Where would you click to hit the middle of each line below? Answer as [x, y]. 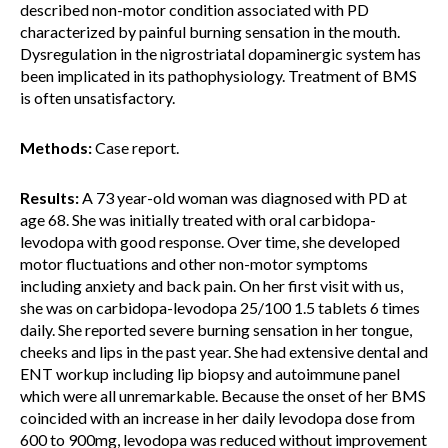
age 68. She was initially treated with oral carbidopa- [198, 219]
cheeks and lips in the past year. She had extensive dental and [224, 351]
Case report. [135, 147]
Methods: [56, 147]
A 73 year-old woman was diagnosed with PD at [243, 197]
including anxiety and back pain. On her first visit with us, [211, 285]
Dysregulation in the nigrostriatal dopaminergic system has [220, 53]
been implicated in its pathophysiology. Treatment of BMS [218, 75]
